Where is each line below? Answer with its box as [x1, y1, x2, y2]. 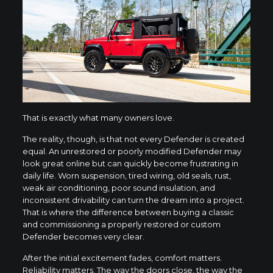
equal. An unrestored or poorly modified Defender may [22, 146, 241, 156]
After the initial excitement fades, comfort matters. [22, 252, 222, 263]
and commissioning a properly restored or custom [22, 219, 221, 229]
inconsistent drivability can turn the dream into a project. [22, 194, 244, 205]
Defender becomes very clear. [22, 231, 144, 241]
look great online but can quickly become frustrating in [22, 158, 238, 168]
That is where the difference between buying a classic [22, 207, 234, 217]
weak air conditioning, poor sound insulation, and [22, 182, 215, 193]
